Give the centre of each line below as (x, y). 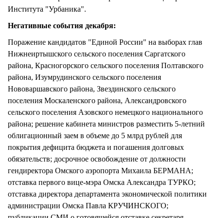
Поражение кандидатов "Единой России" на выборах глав (105, 42)
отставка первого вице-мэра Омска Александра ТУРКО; (102, 182)
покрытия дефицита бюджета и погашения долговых (96, 147)
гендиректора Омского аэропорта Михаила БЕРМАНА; (100, 171)
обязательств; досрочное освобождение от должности (97, 159)
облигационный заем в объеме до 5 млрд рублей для (95, 136)
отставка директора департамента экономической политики (107, 194)
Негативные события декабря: (62, 26)
